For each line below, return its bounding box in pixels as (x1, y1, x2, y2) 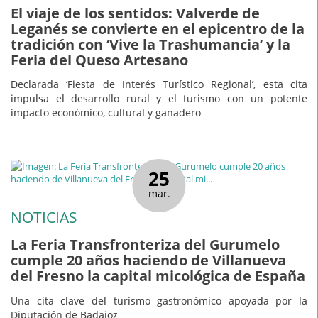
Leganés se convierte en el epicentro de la (11, 18, 305, 38)
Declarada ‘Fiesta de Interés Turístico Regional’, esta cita (11, 77, 307, 92)
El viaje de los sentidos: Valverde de (11, 3, 260, 23)
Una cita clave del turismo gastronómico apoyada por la (11, 293, 307, 307)
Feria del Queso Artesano (11, 50, 188, 70)
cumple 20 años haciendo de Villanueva (11, 250, 286, 270)
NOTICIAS (11, 207, 77, 228)
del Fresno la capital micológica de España (11, 265, 305, 285)
